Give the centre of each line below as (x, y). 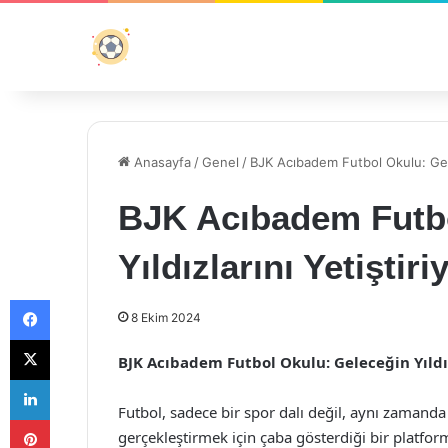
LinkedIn (75, 379)
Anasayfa (160, 162)
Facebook (79, 299)
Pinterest (77, 419)
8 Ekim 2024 (166, 317)
